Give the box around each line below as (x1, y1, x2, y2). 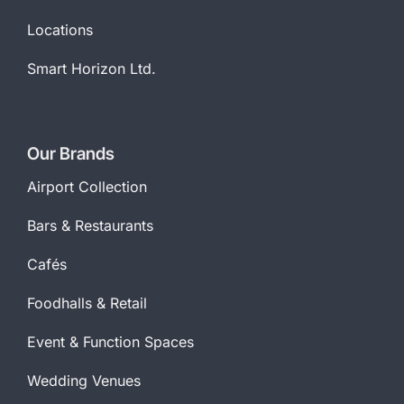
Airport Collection (26, 178, 147, 197)
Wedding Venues (26, 372, 141, 390)
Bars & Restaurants (26, 216, 153, 235)
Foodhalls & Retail (26, 294, 147, 313)
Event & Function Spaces (26, 333, 194, 352)
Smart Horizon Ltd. (26, 60, 156, 78)
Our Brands (26, 143, 115, 165)
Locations (26, 21, 93, 40)
